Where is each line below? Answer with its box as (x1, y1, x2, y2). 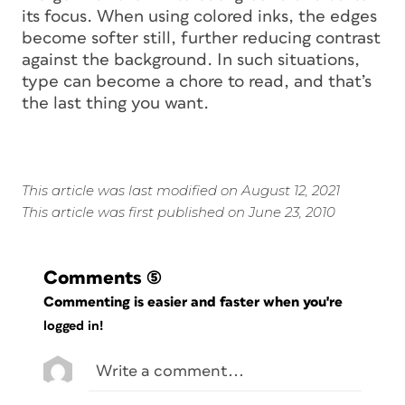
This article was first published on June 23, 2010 (22, 203, 335, 221)
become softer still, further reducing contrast (22, 30, 381, 48)
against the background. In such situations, (22, 52, 360, 70)
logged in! (43, 318, 103, 333)
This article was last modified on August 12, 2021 (22, 182, 340, 200)
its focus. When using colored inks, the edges (22, 8, 377, 26)
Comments (43, 268, 142, 288)
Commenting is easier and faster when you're (43, 295, 347, 310)
